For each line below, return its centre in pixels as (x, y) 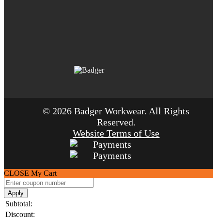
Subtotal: (19, 204)
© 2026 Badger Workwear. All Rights (116, 111)
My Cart (44, 173)
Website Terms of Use (116, 133)
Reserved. (116, 122)
